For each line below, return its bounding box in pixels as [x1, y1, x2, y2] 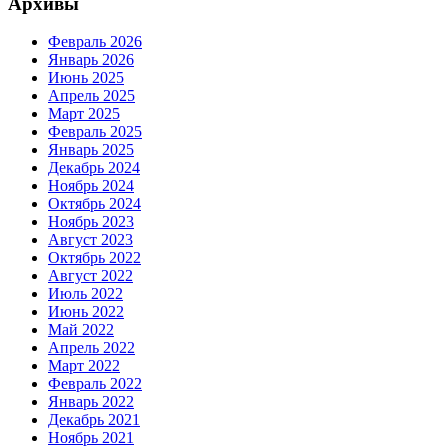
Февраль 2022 [48, 375, 142, 393]
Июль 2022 [48, 285, 123, 303]
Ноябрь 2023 [48, 213, 134, 231]
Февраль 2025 [48, 123, 142, 141]
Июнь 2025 [48, 69, 124, 87]
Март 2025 [48, 105, 120, 123]
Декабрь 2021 [48, 411, 140, 429]
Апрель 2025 [48, 87, 135, 105]
